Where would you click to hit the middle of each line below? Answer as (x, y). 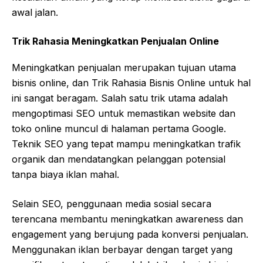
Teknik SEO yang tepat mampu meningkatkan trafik (126, 144)
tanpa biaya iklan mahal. (65, 175)
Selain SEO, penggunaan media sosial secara (112, 204)
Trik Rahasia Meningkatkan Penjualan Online (115, 41)
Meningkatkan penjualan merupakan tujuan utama (124, 68)
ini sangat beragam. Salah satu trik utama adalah (120, 98)
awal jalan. (35, 13)
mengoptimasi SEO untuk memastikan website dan (124, 114)
